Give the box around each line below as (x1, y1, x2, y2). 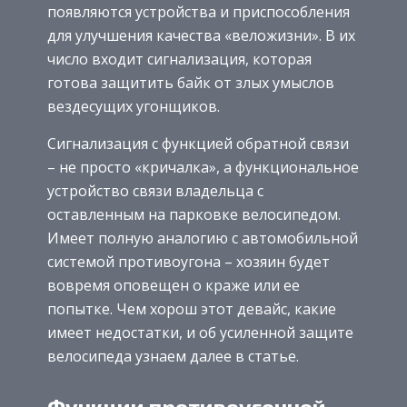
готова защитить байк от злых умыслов (47, 73, 334, 94)
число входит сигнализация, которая (47, 49, 312, 70)
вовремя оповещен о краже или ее (47, 275, 300, 296)
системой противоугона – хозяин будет (47, 252, 330, 273)
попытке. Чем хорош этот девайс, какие (47, 299, 336, 320)
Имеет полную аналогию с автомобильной (47, 228, 358, 249)
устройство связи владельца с (47, 181, 263, 202)
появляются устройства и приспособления (47, 2, 350, 23)
